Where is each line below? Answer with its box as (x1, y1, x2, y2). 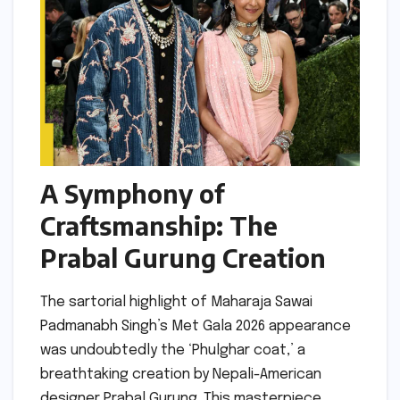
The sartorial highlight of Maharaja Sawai (40, 294, 312, 310)
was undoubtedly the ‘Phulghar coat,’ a (40, 342, 305, 358)
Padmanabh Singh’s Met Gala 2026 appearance (40, 318, 351, 334)
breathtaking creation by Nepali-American (40, 366, 321, 382)
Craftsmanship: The (40, 209, 278, 241)
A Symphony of (40, 177, 224, 209)
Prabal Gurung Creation (40, 241, 326, 273)
